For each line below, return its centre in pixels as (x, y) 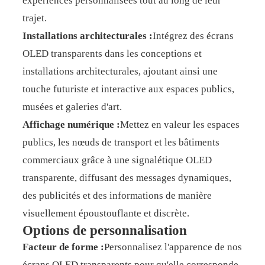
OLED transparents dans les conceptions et (112, 54)
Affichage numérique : (71, 125)
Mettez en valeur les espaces (180, 125)
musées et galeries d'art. (72, 107)
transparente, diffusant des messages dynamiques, (127, 178)
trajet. (34, 18)
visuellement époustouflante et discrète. (106, 213)
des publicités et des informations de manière (117, 195)
